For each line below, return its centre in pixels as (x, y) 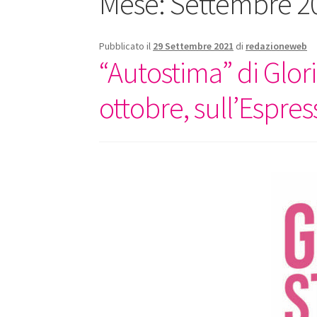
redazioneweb (277, 46)
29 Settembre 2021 (194, 46)
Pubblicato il (126, 46)
